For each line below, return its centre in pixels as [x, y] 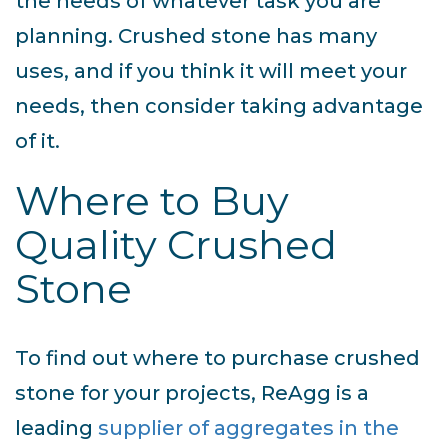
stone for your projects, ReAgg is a [192, 393]
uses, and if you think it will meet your [211, 71]
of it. [37, 141]
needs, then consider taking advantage [219, 106]
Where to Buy [152, 201]
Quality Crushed [176, 245]
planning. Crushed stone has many [196, 36]
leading [56, 428]
